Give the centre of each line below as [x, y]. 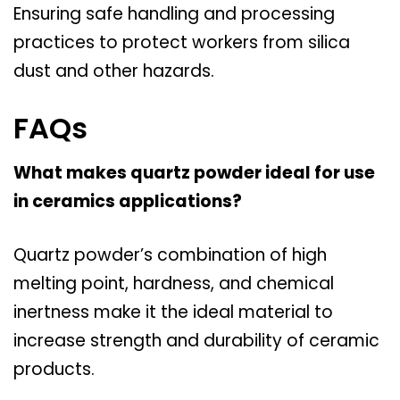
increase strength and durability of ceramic [196, 341]
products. [54, 370]
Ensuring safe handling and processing [174, 14]
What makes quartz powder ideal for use [194, 172]
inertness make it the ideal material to [173, 312]
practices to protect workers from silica [182, 43]
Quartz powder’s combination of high [170, 255]
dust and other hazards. [114, 71]
